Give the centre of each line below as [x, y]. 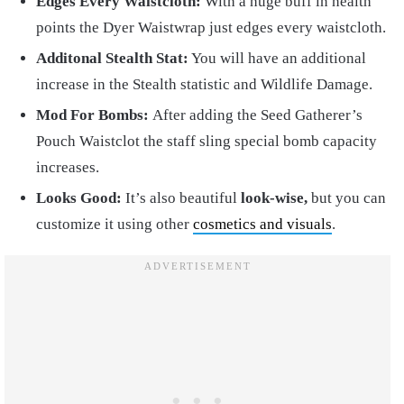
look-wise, [274, 198]
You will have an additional [277, 59]
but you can [347, 198]
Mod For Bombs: [94, 115]
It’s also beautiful [181, 198]
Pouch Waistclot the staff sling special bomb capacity [207, 142]
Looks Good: [79, 198]
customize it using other [115, 225]
